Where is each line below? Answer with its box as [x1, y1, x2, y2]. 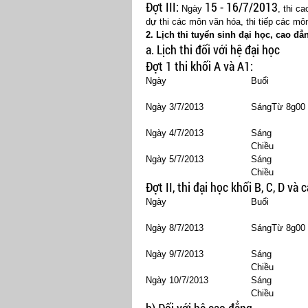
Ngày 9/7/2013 [146, 249, 203, 259]
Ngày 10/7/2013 [146, 275, 208, 285]
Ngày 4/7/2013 [146, 128, 203, 138]
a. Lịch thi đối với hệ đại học [146, 41, 280, 58]
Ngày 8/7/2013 [146, 223, 203, 233]
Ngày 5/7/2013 [146, 154, 203, 164]
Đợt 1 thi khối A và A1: [146, 58, 253, 74]
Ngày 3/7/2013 [146, 102, 203, 112]
